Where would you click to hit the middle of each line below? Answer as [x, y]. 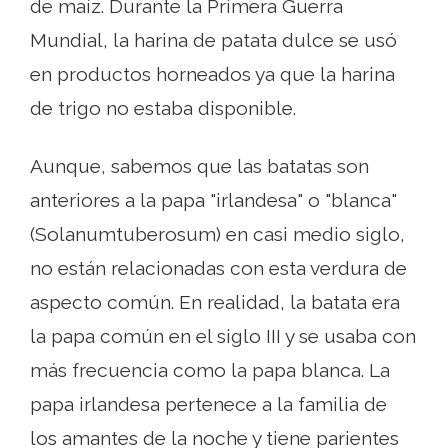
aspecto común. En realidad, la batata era [215, 302]
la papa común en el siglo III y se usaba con [223, 336]
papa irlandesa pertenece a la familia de [208, 404]
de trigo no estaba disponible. [163, 108]
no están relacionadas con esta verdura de [218, 268]
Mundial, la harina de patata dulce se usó [213, 40]
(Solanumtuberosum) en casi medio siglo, [217, 234]
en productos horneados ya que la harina [212, 74]
